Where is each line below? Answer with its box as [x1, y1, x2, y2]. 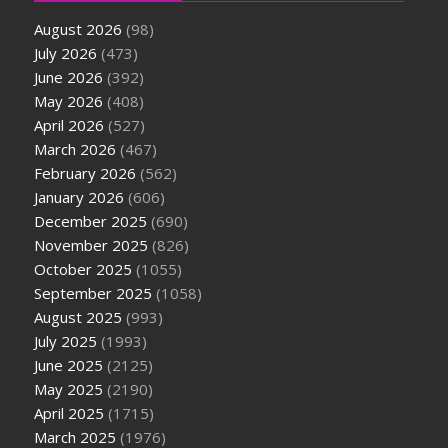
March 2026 [34, 139, 117, 160]
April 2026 [34, 115, 105, 136]
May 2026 [34, 91, 104, 112]
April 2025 [34, 403, 105, 424]
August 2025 [34, 307, 123, 328]
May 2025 [34, 379, 104, 400]
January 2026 [34, 187, 125, 208]
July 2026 [34, 43, 98, 64]
